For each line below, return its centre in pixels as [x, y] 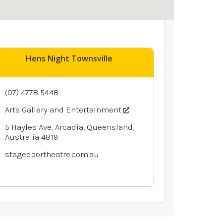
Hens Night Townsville [69, 58]
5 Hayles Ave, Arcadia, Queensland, [69, 127]
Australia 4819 [31, 137]
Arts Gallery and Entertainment [64, 109]
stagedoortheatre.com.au [52, 154]
